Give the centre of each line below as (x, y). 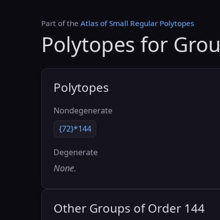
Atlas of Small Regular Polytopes (137, 23)
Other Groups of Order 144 (129, 208)
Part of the (61, 23)
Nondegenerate (83, 111)
